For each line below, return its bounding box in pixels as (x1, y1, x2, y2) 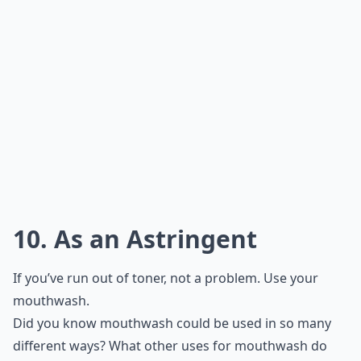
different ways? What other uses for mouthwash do (13, 337, 327, 355)
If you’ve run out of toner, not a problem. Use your (13, 269, 318, 287)
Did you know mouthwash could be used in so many (13, 314, 331, 332)
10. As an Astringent (13, 222, 257, 255)
